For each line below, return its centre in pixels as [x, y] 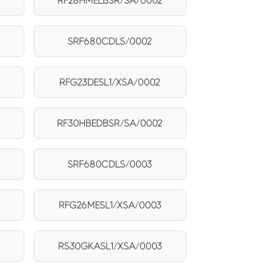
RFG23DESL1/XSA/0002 [110, 82]
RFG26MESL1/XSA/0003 [110, 205]
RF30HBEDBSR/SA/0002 [110, 123]
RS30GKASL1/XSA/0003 [110, 246]
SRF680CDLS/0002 [110, 41]
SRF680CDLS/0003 [110, 164]
